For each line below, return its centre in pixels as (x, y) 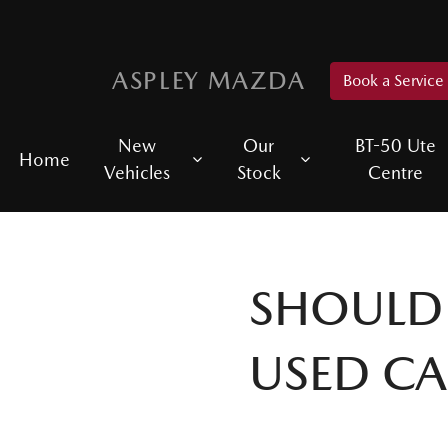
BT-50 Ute (396, 145)
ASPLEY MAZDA (209, 80)
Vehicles (137, 172)
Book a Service (394, 80)
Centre (396, 172)
